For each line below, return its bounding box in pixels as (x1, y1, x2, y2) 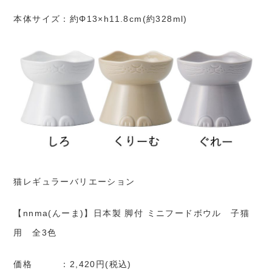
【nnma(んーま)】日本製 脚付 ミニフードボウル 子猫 (13, 208, 250, 219)
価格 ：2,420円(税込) (13, 259, 132, 270)
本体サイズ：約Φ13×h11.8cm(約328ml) (13, 14, 188, 24)
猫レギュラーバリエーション (13, 177, 135, 187)
